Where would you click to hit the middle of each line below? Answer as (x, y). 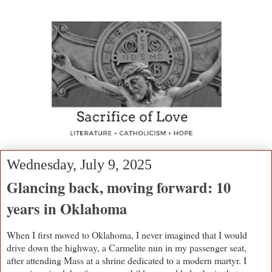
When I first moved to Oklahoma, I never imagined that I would (127, 234)
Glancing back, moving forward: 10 (119, 188)
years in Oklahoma (67, 209)
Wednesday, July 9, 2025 (79, 165)
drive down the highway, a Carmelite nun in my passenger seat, (127, 247)
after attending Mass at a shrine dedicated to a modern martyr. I (127, 260)
